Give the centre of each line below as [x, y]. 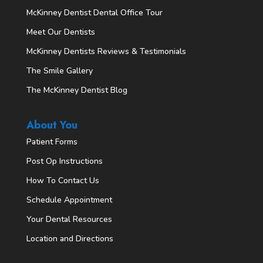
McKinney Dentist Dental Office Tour [94, 13]
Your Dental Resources [69, 220]
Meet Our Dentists [60, 32]
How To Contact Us [63, 181]
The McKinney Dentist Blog [77, 90]
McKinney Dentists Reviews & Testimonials [106, 52]
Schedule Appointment [69, 200]
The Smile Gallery [59, 71]
